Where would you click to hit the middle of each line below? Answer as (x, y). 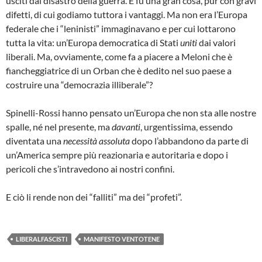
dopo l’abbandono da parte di (189, 140)
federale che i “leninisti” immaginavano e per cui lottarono (121, 28)
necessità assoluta (96, 140)
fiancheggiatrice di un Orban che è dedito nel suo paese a (119, 70)
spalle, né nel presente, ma (59, 126)
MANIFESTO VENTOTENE (122, 239)
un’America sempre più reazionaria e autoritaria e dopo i (117, 154)
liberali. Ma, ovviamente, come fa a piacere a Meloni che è (119, 56)
